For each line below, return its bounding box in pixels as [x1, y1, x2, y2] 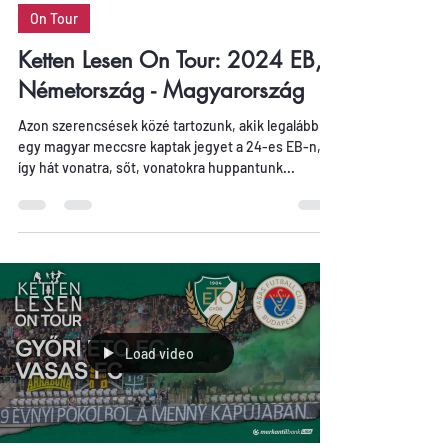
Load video [125, 344, 194, 362]
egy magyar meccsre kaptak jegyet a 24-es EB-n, [18, 138, 321, 155]
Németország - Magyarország [18, 76, 305, 104]
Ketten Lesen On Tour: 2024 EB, [18, 46, 322, 74]
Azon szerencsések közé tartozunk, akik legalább [18, 117, 319, 134]
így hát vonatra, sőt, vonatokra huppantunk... [18, 159, 295, 176]
